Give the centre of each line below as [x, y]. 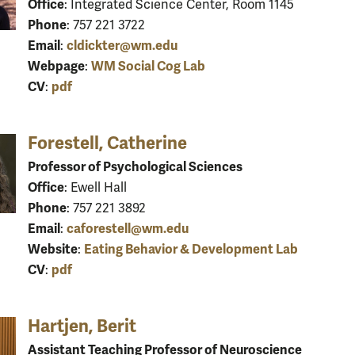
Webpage [56, 66]
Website [53, 249]
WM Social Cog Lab [148, 66]
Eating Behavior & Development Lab [191, 249]
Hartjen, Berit [82, 326]
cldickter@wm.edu [122, 45]
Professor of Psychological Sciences [135, 166]
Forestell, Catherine [107, 143]
